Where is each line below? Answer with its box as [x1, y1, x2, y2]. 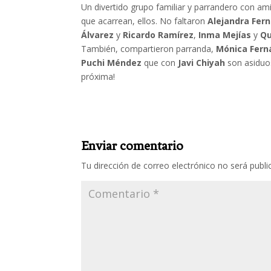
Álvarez [81, 28, 114, 41]
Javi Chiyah [178, 56, 228, 68]
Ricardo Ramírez [123, 28, 194, 41]
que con [142, 56, 178, 68]
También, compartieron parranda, [81, 42, 217, 54]
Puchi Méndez [81, 56, 142, 68]
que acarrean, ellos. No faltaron [81, 15, 208, 27]
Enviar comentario [81, 138, 184, 153]
